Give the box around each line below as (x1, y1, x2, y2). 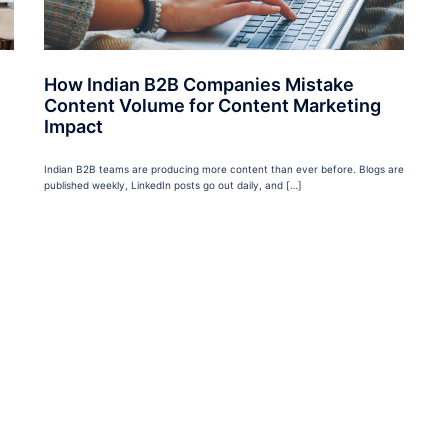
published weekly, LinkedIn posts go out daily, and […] (44, 179, 302, 192)
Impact (44, 116, 103, 138)
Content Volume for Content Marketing (44, 95, 381, 117)
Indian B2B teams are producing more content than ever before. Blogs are (44, 163, 404, 176)
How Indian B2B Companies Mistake (44, 74, 354, 96)
